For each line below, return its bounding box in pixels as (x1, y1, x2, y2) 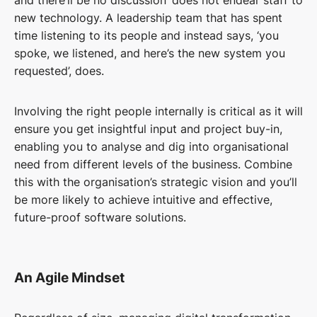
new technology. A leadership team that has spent (14, 11, 282, 25)
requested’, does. (14, 64, 108, 79)
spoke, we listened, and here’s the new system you (14, 46, 285, 61)
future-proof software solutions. (14, 210, 186, 225)
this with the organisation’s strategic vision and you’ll (14, 175, 297, 190)
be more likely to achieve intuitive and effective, (14, 192, 272, 207)
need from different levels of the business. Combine (14, 157, 292, 172)
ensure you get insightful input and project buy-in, (14, 122, 282, 137)
